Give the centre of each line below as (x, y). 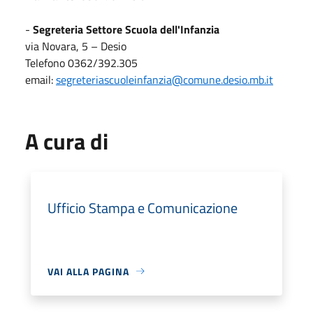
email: (41, 79)
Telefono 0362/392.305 (81, 63)
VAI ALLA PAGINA (88, 271)
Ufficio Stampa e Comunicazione (143, 208)
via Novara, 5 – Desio (77, 46)
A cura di (67, 141)
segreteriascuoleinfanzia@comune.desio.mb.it (165, 79)
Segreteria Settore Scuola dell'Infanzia (128, 29)
